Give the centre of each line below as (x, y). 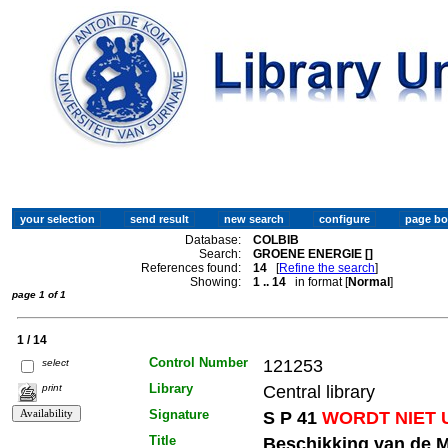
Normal (369, 281)
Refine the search (327, 267)
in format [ (317, 281)
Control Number (198, 362)
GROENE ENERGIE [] (313, 253)
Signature (178, 414)
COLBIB (276, 239)
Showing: (216, 281)
